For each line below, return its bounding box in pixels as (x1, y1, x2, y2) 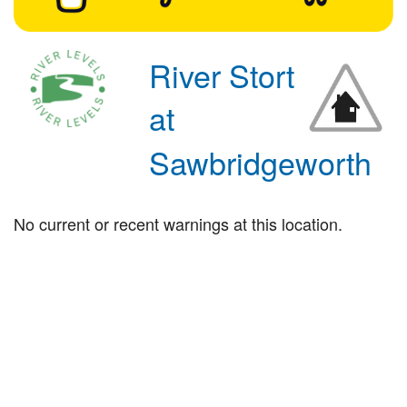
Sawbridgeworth (149, 140, 372, 185)
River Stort (149, 52, 295, 97)
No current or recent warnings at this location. (14, 211, 342, 235)
